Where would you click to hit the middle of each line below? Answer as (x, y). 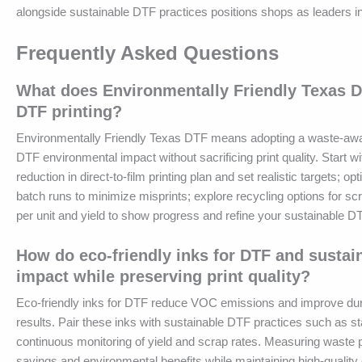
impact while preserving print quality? (163, 277)
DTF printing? (69, 112)
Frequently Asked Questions (147, 53)
